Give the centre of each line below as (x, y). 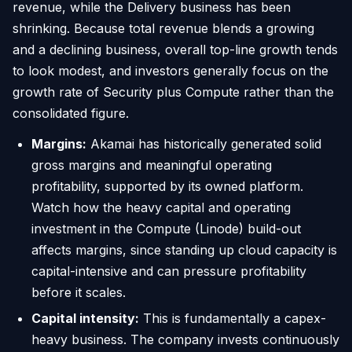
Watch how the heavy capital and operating (161, 207)
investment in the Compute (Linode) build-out (166, 228)
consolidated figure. (71, 113)
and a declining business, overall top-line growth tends (175, 49)
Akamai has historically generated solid (204, 143)
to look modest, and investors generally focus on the (170, 70)
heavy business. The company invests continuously (185, 339)
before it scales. (79, 292)
